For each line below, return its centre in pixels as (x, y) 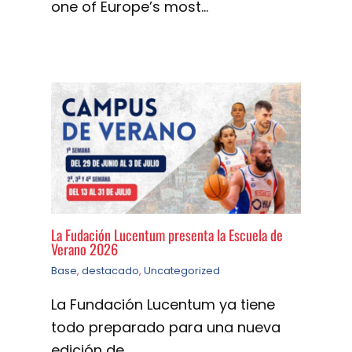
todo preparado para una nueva (166, 328)
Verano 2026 (84, 249)
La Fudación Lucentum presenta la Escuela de (167, 235)
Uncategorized (182, 271)
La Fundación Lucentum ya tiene (163, 305)
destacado (110, 271)
